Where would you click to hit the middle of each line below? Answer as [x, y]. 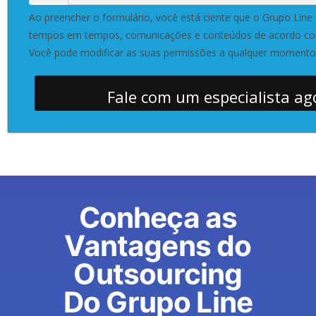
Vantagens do [158, 246]
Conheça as [158, 218]
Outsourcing [158, 274]
